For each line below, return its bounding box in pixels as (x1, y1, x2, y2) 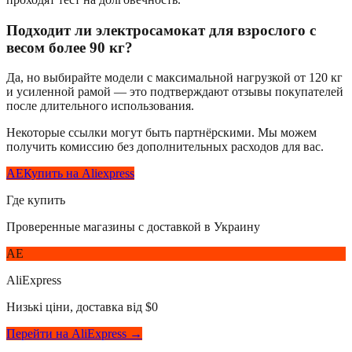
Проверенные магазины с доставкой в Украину (6, 220, 260, 234)
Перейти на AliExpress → (6, 327, 142, 341)
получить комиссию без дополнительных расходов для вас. (6, 140, 324, 154)
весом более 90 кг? (6, 38, 133, 56)
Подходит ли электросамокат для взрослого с (6, 21, 316, 38)
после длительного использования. (6, 99, 194, 113)
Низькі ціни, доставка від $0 (6, 300, 158, 314)
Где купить (6, 193, 65, 207)
